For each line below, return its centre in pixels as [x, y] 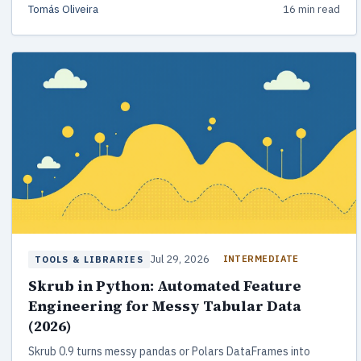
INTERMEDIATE [261, 259]
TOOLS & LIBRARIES [89, 259]
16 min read [311, 10]
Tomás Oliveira [63, 10]
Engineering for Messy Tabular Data [165, 305]
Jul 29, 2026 [179, 259]
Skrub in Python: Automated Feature [165, 285]
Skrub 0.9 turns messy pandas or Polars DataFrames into [169, 351]
